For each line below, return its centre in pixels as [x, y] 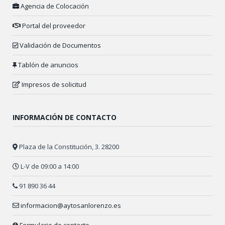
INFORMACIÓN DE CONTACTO [65, 118]
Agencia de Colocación [54, 6]
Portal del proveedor [53, 26]
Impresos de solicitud [53, 85]
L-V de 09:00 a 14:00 [49, 166]
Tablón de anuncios [47, 65]
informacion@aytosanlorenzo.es [71, 206]
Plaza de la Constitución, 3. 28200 [68, 147]
